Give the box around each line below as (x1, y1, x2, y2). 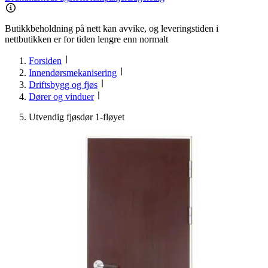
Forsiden (29, 56, 62, 66)
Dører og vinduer (29, 92, 94, 102)
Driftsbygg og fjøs (29, 80, 98, 90)
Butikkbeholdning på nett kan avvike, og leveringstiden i (5, 23, 218, 34)
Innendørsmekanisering (29, 68, 117, 78)
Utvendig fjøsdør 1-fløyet (29, 112, 124, 123)
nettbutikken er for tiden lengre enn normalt (5, 34, 168, 45)
